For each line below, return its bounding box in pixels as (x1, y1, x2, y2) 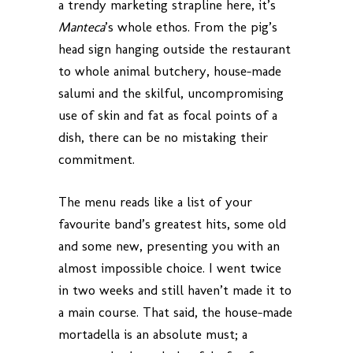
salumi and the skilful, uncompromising (58, 85, 284, 101)
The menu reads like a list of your (58, 194, 252, 210)
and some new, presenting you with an (58, 238, 280, 254)
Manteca (58, 19, 105, 35)
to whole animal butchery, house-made (58, 63, 281, 79)
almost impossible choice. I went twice (58, 260, 281, 276)
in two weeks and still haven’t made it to (58, 282, 292, 298)
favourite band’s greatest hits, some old (58, 216, 286, 232)
